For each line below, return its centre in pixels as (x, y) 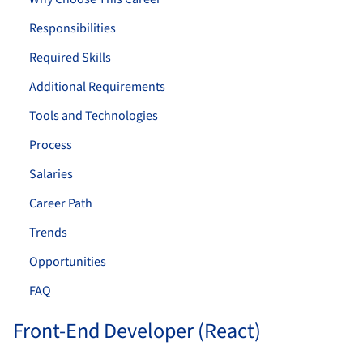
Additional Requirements (97, 87)
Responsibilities (73, 28)
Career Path (61, 203)
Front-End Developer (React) (137, 331)
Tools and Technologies (94, 116)
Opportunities (68, 262)
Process (51, 145)
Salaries (51, 174)
